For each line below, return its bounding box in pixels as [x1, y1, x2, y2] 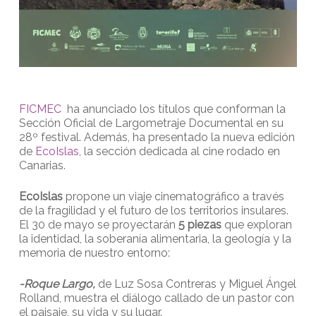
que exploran [221, 217, 292, 231]
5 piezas [175, 217, 221, 231]
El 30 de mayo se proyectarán [18, 217, 176, 231]
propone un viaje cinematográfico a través [65, 189, 284, 203]
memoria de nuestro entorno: [18, 245, 170, 260]
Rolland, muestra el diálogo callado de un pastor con [18, 291, 294, 305]
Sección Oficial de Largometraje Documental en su [18, 116, 284, 130]
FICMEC [18, 102, 61, 116]
